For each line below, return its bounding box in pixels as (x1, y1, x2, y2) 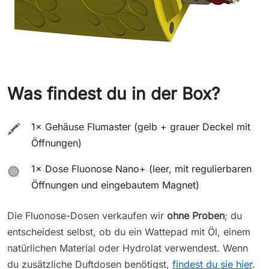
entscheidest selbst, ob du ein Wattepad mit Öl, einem (7, 225, 250, 238)
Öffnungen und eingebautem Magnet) (31, 178, 199, 191)
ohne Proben (167, 209, 225, 222)
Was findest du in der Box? (7, 83, 220, 104)
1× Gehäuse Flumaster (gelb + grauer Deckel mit (31, 120, 250, 133)
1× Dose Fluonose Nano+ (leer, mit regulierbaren (31, 162, 252, 175)
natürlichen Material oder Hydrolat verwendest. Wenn (7, 241, 248, 254)
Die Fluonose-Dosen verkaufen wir (7, 209, 167, 222)
